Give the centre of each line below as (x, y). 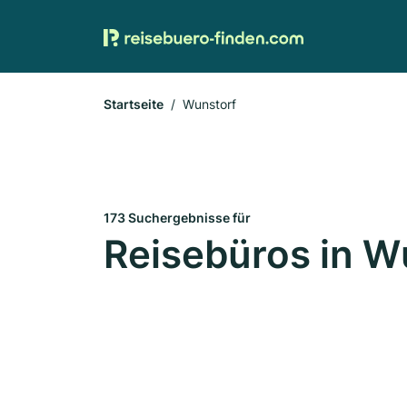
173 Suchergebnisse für (177, 218)
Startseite (134, 104)
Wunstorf (209, 104)
